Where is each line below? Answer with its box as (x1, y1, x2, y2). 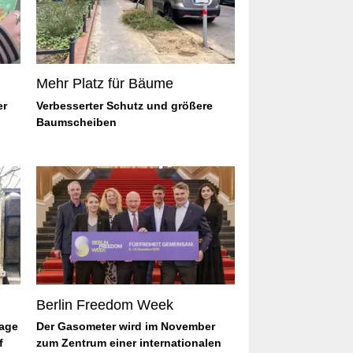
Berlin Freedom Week (36, 296, 173, 313)
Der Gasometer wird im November (36, 320, 215, 333)
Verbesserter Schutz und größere (36, 98, 213, 112)
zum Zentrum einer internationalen (36, 336, 221, 350)
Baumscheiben (36, 115, 117, 128)
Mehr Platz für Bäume (36, 76, 173, 92)
